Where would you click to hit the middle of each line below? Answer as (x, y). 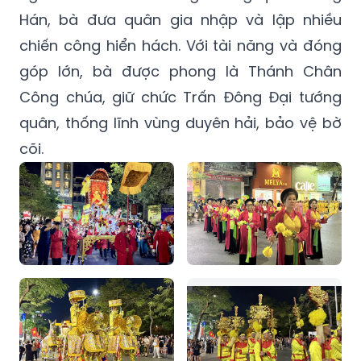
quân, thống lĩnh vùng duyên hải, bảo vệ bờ (180, 123)
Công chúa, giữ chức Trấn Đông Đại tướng (180, 98)
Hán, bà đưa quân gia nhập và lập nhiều (180, 20)
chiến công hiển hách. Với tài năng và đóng (180, 46)
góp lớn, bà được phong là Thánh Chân (180, 72)
